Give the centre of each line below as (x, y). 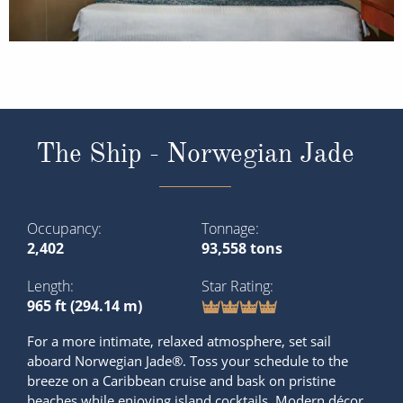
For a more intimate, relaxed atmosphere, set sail (179, 341)
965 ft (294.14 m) (85, 305)
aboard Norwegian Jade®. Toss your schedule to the (188, 361)
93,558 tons (242, 248)
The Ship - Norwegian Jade (195, 153)
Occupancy (63, 228)
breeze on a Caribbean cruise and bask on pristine (181, 381)
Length (49, 286)
